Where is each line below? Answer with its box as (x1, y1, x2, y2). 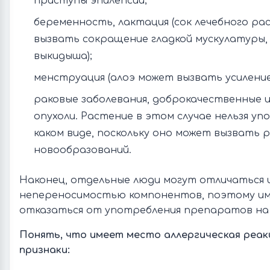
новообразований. (34, 145, 131, 155)
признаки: (19, 245, 70, 256)
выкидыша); (34, 51, 92, 61)
